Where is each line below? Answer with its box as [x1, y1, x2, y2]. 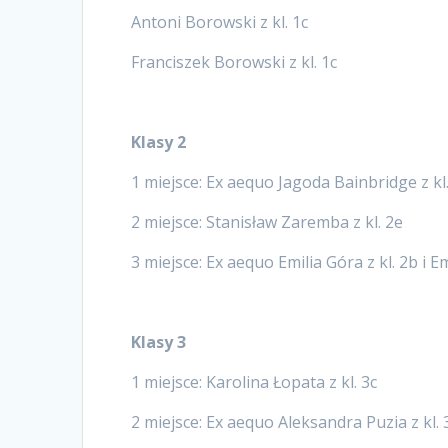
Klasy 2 [131, 130, 187, 153]
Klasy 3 [131, 330, 187, 353]
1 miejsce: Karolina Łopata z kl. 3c [131, 370, 378, 393]
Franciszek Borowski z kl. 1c [131, 50, 338, 73]
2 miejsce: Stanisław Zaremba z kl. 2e [131, 210, 404, 233]
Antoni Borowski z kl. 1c [131, 10, 309, 33]
